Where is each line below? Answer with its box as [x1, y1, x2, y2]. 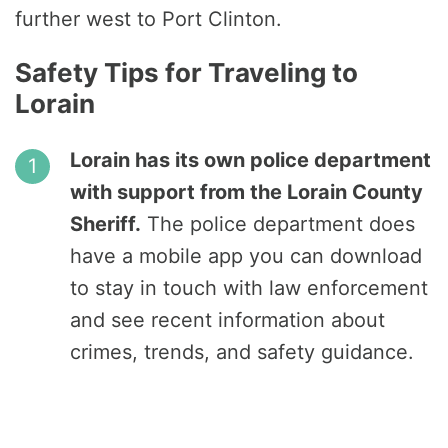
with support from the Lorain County [70, 180, 423, 205]
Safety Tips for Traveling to [15, 57, 358, 89]
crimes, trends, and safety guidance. [70, 340, 414, 365]
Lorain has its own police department [70, 148, 431, 173]
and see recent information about [70, 308, 385, 333]
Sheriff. [70, 212, 141, 237]
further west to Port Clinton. [15, 7, 282, 32]
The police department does [141, 212, 415, 237]
